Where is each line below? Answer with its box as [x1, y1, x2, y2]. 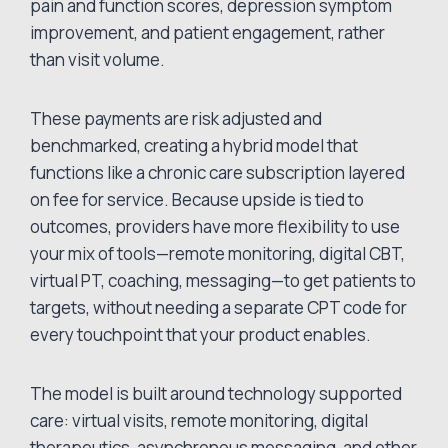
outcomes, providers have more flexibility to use [30, 215, 401, 239]
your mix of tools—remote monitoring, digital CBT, [30, 242, 406, 266]
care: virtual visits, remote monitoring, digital [30, 409, 369, 433]
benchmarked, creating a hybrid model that [30, 134, 359, 158]
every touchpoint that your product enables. [30, 323, 375, 347]
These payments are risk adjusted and [30, 107, 323, 131]
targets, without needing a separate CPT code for [30, 296, 408, 320]
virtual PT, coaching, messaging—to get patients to [30, 269, 417, 293]
